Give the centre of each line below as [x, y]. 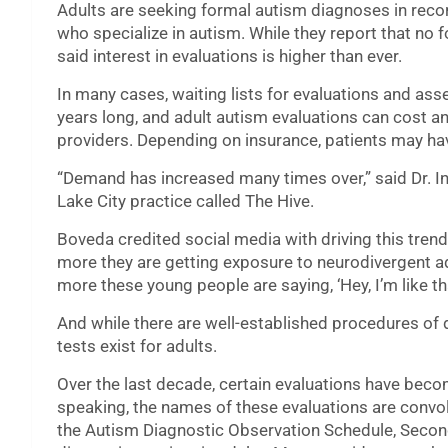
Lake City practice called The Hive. [185, 201]
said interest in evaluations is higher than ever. [229, 56]
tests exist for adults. [137, 346]
